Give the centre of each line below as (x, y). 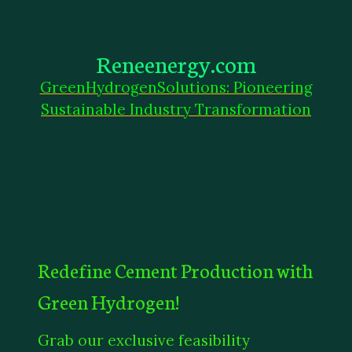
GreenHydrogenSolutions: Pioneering (176, 88)
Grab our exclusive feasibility (144, 340)
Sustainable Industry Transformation (176, 110)
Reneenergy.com (176, 63)
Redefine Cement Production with (175, 269)
